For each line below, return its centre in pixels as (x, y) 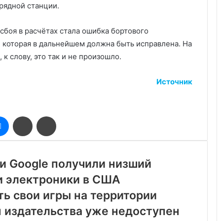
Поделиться (51, 121)
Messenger (26, 121)
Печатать (70, 121)
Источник (174, 82)
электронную (54, 142)
